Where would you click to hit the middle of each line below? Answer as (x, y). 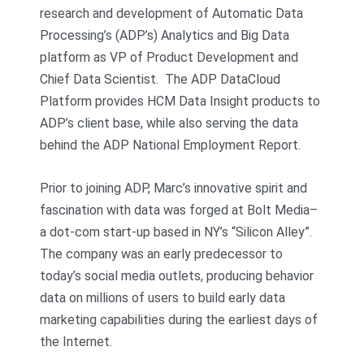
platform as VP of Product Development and (169, 58)
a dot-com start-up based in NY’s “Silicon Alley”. (178, 232)
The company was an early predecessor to (162, 253)
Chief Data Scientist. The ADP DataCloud (160, 80)
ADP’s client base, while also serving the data (169, 123)
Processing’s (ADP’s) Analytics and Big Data (165, 36)
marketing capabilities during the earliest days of (179, 319)
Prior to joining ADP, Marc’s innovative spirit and (174, 188)
